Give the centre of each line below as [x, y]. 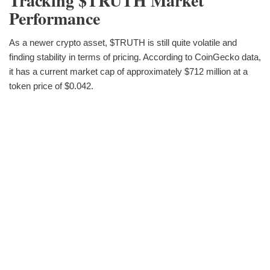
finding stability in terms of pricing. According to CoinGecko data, [135, 57]
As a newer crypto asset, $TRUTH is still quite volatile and [123, 42]
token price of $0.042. [51, 86]
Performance [55, 18]
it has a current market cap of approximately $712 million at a [128, 71]
